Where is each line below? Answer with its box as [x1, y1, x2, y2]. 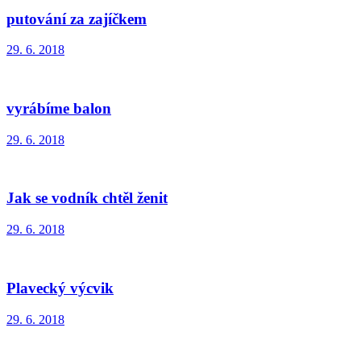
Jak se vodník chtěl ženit [6, 189, 168, 207]
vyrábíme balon [6, 100, 111, 118]
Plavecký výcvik [6, 279, 114, 297]
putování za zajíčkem [6, 10, 147, 27]
